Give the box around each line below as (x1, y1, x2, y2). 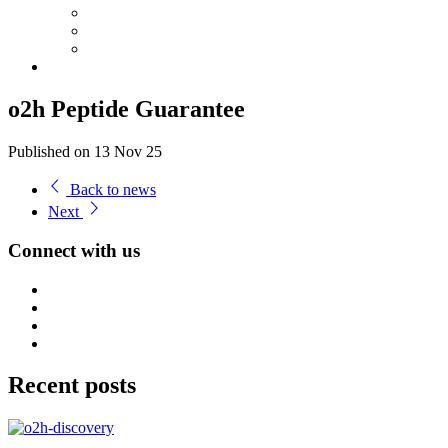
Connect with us (8, 239, 140, 261)
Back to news (66, 181, 156, 199)
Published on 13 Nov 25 (8, 143, 162, 161)
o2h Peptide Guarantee (8, 96, 245, 123)
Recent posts (8, 372, 136, 399)
